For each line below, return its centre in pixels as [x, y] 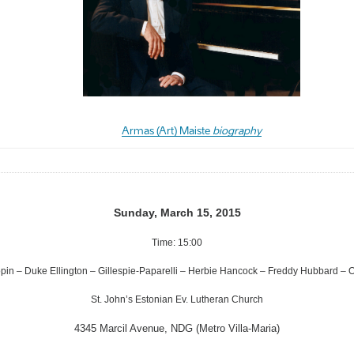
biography [237, 131]
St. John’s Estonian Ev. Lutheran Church [177, 299]
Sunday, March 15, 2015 [177, 212]
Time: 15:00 [177, 242]
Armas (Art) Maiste [167, 131]
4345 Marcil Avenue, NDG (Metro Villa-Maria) [177, 328]
